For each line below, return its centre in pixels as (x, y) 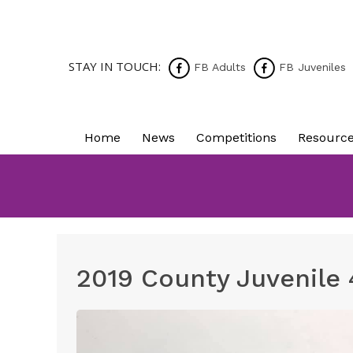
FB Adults (218, 67)
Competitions (236, 137)
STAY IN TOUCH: (115, 66)
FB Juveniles (310, 67)
